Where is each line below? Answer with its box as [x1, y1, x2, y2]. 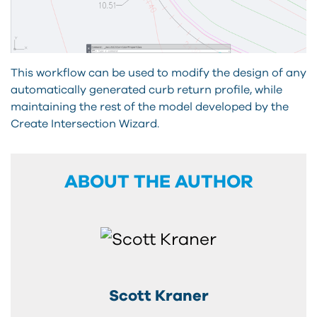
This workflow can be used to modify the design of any [11, 67, 306, 79]
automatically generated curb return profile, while [11, 83, 282, 96]
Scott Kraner [108, 287, 209, 304]
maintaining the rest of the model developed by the [11, 100, 289, 113]
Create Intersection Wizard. [11, 117, 159, 129]
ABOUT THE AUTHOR [64, 172, 253, 191]
